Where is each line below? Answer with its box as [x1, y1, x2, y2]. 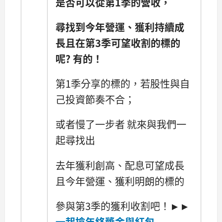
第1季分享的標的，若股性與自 [55, 76, 190, 91]
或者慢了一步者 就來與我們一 [55, 117, 186, 132]
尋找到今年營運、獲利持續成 [55, 20, 184, 35]
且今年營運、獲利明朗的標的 [55, 173, 184, 188]
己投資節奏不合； [55, 92, 135, 107]
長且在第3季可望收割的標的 [55, 36, 180, 51]
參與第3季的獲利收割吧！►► [55, 198, 190, 213]
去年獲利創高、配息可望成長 [55, 158, 184, 172]
